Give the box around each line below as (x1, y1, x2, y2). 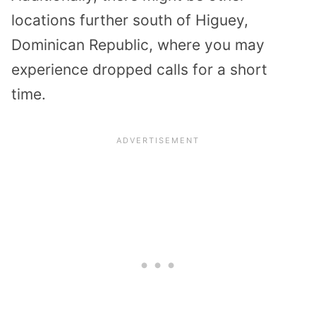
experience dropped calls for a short (11, 60, 267, 78)
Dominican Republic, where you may (11, 35, 265, 54)
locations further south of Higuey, (11, 11, 248, 29)
